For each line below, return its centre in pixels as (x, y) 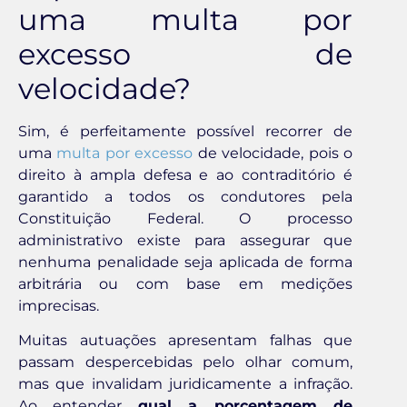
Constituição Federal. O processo (185, 219)
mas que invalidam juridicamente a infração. (185, 384)
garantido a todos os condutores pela (185, 197)
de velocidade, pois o (273, 154)
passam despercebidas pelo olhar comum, (185, 362)
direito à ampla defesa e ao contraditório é (185, 175)
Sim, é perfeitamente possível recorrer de (185, 132)
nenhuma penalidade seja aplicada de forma (185, 263)
